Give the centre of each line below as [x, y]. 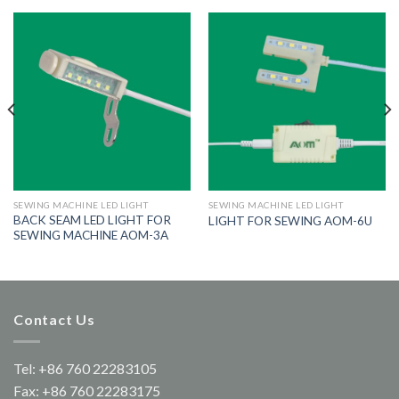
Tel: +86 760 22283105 [85, 368]
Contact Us [54, 320]
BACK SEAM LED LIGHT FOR [92, 220]
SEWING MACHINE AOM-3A [90, 236]
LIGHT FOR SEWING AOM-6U [290, 220]
